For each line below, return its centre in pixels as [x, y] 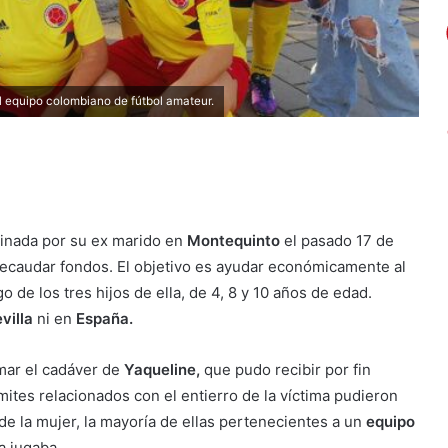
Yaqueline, [162, 369]
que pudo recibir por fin [285, 369]
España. [104, 318]
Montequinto [233, 240]
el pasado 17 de [337, 240]
